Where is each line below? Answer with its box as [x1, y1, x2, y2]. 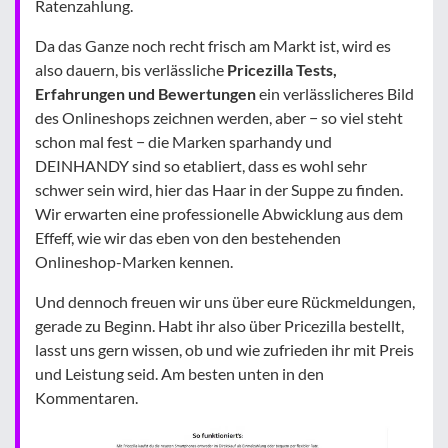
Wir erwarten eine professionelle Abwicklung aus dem [35, 204, 403, 223]
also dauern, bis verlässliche [35, 60, 227, 79]
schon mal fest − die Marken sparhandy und [35, 132, 332, 151]
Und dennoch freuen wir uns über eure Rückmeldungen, [35, 292, 415, 311]
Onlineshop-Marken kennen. [35, 252, 233, 271]
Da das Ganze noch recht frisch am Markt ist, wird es [35, 36, 391, 55]
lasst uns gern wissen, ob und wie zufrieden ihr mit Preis [35, 340, 414, 359]
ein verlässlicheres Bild [256, 84, 414, 103]
